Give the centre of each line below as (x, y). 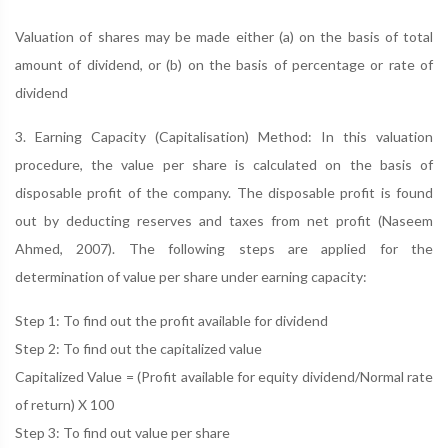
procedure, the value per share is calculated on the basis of (224, 164)
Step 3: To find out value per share (122, 432)
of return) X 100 (64, 404)
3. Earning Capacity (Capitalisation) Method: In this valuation (224, 136)
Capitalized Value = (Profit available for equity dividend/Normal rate (224, 376)
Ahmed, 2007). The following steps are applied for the (224, 248)
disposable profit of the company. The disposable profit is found (224, 192)
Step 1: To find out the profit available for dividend (171, 320)
